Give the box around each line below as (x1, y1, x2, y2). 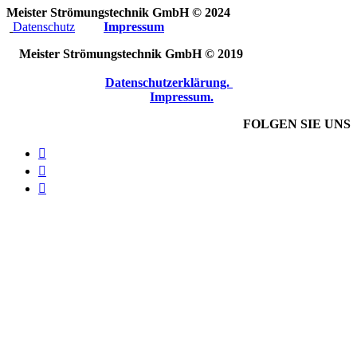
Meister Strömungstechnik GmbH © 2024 (6, 6, 348, 19)
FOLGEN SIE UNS (243, 117, 351, 131)
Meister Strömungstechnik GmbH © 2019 (9, 47, 246, 61)
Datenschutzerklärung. (105, 76, 233, 89)
